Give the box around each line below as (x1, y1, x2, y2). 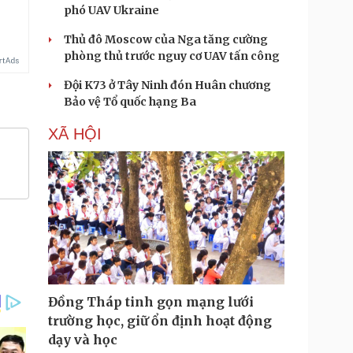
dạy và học (48, 332, 117, 347)
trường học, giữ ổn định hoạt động (48, 313, 272, 329)
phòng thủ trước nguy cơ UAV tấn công (64, 49, 280, 63)
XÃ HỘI (48, 125, 102, 143)
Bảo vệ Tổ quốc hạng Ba (64, 95, 196, 109)
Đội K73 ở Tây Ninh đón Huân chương (64, 78, 271, 92)
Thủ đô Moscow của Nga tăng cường (64, 32, 268, 46)
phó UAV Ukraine (64, 3, 159, 17)
